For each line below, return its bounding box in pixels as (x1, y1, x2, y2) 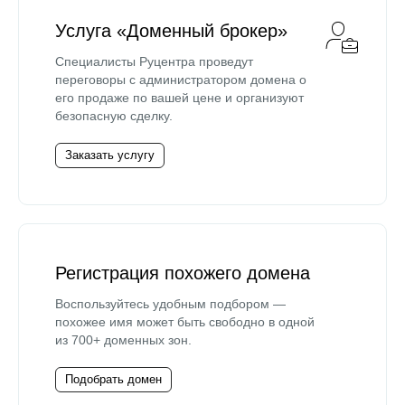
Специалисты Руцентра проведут (55, 53, 253, 69)
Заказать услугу (65, 147, 155, 162)
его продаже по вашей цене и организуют (55, 89, 304, 105)
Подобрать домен (65, 372, 162, 386)
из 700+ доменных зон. (55, 332, 192, 347)
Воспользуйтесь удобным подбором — (55, 296, 286, 311)
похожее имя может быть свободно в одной (55, 314, 315, 329)
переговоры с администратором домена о (55, 71, 306, 87)
